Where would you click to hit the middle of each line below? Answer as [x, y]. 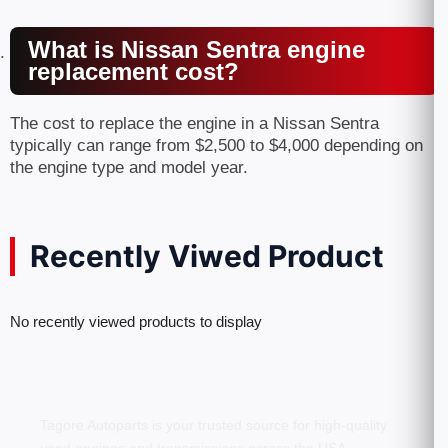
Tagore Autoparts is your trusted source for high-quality [213, 425]
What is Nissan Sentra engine [196, 49]
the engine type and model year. [129, 167]
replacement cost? [133, 71]
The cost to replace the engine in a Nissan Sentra [194, 123]
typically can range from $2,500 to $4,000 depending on [216, 145]
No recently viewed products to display [136, 322]
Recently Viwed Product [207, 256]
